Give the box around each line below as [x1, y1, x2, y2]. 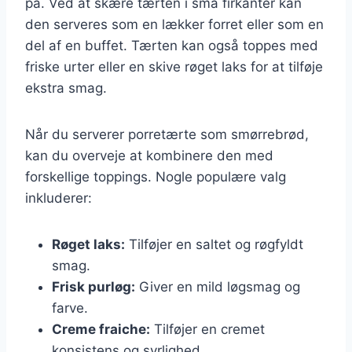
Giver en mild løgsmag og [135, 278, 300, 295]
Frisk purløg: [52, 278, 135, 295]
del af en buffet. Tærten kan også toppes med [25, 37, 318, 53]
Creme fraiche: [52, 321, 150, 337]
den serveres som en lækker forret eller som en [25, 16, 324, 32]
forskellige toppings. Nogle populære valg [25, 168, 286, 185]
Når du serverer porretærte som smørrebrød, [25, 126, 309, 142]
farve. [52, 299, 88, 316]
